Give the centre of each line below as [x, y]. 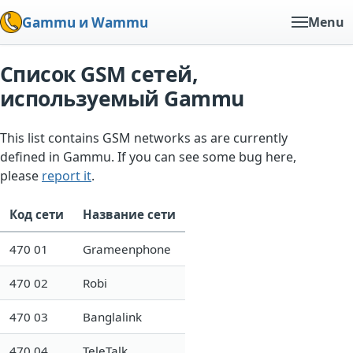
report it [67, 175]
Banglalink [112, 316]
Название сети [129, 214]
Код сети [37, 214]
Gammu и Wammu [85, 22]
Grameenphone [127, 249]
